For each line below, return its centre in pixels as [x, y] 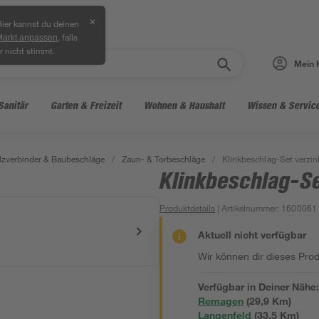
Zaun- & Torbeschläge [164, 159]
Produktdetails [188, 208]
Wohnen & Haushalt [184, 105]
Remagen [221, 301]
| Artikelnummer [246, 208]
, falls [68, 37]
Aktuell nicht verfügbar [252, 235]
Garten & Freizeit [86, 105]
